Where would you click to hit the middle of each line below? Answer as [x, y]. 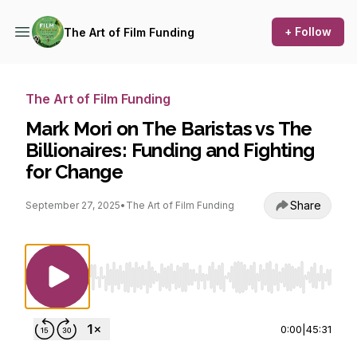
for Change [75, 172]
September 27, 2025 [73, 205]
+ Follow [308, 31]
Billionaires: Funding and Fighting [170, 150]
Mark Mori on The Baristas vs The [169, 129]
